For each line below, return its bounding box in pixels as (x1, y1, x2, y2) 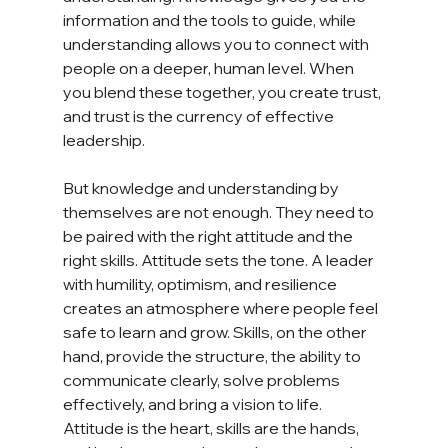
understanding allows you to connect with (62, 33, 372, 54)
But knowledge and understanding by (62, 177, 342, 198)
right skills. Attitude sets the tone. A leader (62, 249, 377, 270)
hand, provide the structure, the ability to (62, 345, 364, 366)
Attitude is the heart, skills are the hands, (62, 417, 362, 438)
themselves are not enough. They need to (62, 201, 377, 222)
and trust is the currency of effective (62, 105, 337, 126)
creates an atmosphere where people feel (62, 297, 381, 318)
